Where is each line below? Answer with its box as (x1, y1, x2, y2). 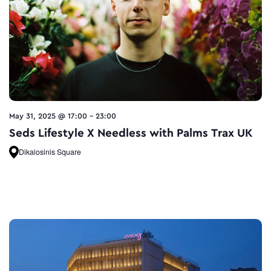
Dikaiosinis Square (19, 146, 81, 157)
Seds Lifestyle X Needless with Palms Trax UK (9, 127, 253, 139)
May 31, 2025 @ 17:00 (9, 112, 87, 120)
